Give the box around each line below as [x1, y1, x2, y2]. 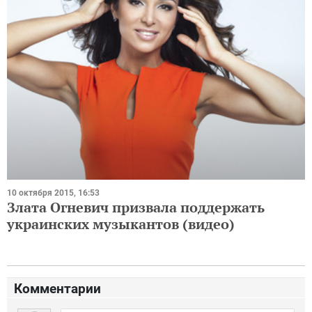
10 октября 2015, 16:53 [7, 188, 100, 198]
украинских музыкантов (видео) [7, 214, 235, 234]
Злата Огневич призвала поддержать [7, 198, 265, 217]
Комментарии [14, 281, 101, 297]
